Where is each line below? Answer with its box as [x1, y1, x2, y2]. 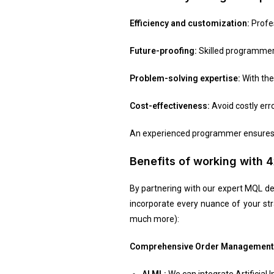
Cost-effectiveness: [129, 100, 212, 111]
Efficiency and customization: [129, 18, 250, 28]
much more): [129, 213, 179, 224]
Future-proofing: [129, 45, 197, 56]
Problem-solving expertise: [129, 73, 242, 83]
